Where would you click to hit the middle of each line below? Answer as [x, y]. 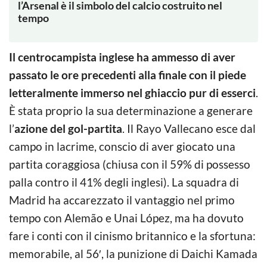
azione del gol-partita [68, 129]
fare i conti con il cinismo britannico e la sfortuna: [132, 236]
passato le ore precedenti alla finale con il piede [128, 75]
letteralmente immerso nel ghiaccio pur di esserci [132, 93]
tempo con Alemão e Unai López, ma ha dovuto [126, 218]
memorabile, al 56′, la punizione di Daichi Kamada [133, 254]
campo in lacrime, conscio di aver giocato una [122, 147]
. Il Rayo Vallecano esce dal [189, 129]
